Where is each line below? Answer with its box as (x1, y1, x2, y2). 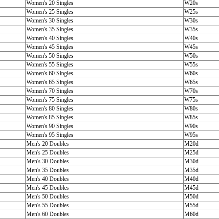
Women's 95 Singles (26, 131, 73, 138)
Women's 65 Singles (26, 79, 73, 86)
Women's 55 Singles (26, 61, 73, 68)
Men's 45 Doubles (26, 184, 69, 191)
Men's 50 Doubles (26, 193, 69, 200)
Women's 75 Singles (26, 96, 73, 103)
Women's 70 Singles (26, 88, 73, 94)
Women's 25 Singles (26, 8, 73, 15)
